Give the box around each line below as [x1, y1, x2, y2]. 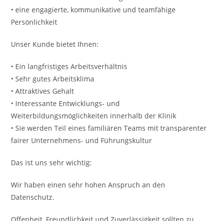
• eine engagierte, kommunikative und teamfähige [11, 5, 176, 14]
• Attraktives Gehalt [11, 86, 74, 96]
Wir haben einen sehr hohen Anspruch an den [11, 180, 166, 189]
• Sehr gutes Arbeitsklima [11, 74, 95, 83]
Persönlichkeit [11, 17, 58, 27]
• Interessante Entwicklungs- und [11, 99, 120, 108]
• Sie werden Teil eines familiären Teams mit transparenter [11, 123, 207, 133]
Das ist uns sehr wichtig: [11, 158, 92, 167]
